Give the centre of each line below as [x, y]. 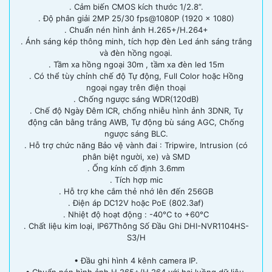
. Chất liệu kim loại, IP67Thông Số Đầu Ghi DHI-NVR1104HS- [136, 226]
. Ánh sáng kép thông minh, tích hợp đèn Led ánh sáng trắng [136, 41]
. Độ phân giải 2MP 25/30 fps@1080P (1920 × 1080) [136, 18]
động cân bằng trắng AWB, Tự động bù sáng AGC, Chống [136, 122]
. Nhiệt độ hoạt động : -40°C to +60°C [136, 214]
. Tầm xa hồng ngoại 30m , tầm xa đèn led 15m [136, 64]
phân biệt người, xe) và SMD [136, 156]
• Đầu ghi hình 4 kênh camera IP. [136, 260]
